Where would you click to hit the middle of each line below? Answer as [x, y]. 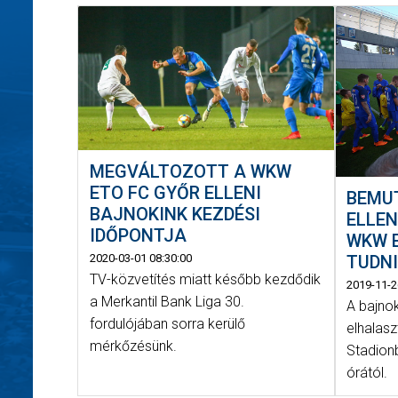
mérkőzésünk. [133, 346]
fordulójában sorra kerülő [167, 324]
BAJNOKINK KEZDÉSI [175, 215]
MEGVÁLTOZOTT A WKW [190, 172]
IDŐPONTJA [138, 236]
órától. [367, 373]
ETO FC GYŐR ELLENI [175, 193]
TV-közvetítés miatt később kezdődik [205, 280]
